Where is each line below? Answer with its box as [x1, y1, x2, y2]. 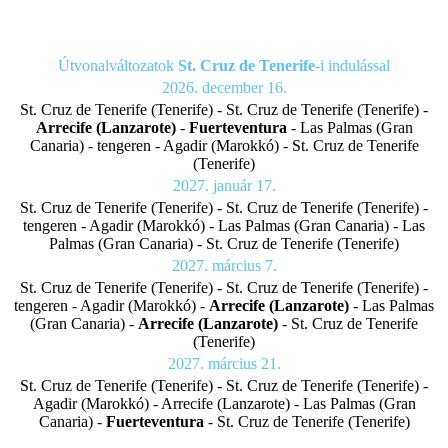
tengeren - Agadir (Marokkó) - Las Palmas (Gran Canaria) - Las [23, 216, 425, 234]
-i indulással [315, 56, 390, 74]
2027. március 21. [167, 354, 281, 372]
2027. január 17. [172, 176, 276, 194]
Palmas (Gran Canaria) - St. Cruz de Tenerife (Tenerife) [49, 234, 399, 252]
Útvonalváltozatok [58, 56, 178, 74]
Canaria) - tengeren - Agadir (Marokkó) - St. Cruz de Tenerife [29, 136, 419, 154]
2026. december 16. [161, 78, 287, 96]
